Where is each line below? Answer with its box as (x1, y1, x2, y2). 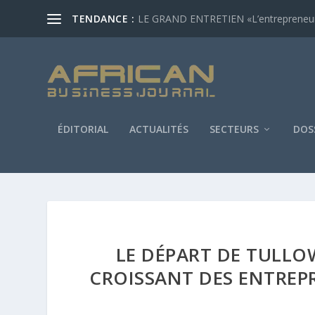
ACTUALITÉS (129, 122, 189, 136)
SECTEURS (210, 122, 259, 136)
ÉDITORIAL (58, 122, 109, 136)
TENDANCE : (72, 11, 135, 25)
